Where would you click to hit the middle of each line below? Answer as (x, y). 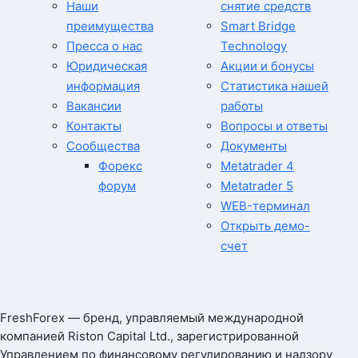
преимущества (110, 26)
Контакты (94, 126)
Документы (254, 146)
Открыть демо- (265, 226)
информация (103, 86)
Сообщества (103, 146)
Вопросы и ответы (274, 126)
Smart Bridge (258, 26)
